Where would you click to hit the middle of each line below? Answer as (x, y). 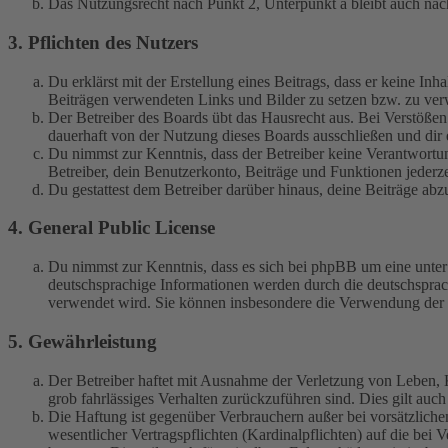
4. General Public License (111, 228)
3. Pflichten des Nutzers (103, 42)
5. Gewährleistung (82, 341)
